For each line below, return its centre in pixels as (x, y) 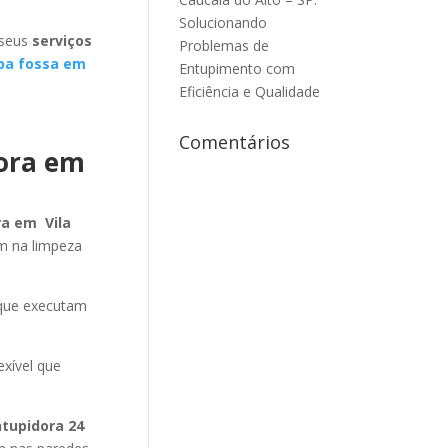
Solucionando (223, 22)
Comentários (235, 142)
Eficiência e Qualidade (250, 91)
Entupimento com (237, 68)
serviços (61, 40)
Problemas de (224, 45)
